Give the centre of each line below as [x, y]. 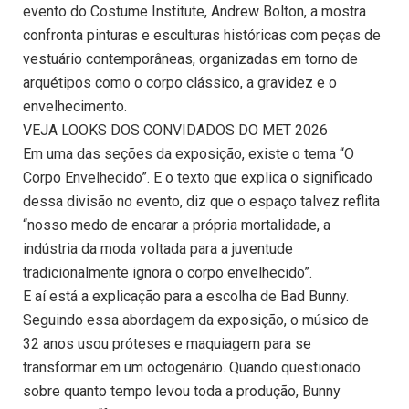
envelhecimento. [75, 107]
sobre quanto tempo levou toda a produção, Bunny [182, 392]
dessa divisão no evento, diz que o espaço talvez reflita [201, 202]
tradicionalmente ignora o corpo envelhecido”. [168, 273]
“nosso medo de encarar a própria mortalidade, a [177, 225]
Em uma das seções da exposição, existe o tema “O [189, 154]
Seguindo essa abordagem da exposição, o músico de [196, 320]
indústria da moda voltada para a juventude [158, 249]
